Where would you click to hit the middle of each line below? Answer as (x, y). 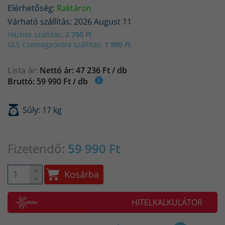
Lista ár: (23, 70)
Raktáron (74, 8)
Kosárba (82, 174)
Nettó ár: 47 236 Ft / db (83, 70)
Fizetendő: (38, 148)
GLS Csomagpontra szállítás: (55, 44)
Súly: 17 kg (42, 110)
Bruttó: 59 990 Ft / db (48, 81)
